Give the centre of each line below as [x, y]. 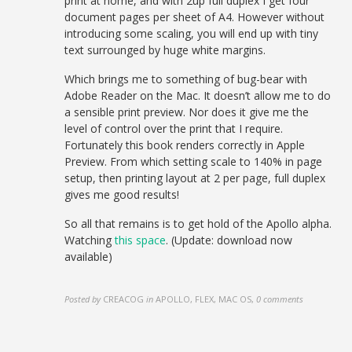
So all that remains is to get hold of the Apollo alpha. [198, 224]
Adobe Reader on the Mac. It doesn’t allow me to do [198, 95]
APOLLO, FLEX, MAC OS [204, 299]
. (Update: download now [229, 240]
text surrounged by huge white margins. [165, 50]
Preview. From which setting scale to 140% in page [194, 161]
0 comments [280, 299]
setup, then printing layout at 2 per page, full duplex [195, 178]
